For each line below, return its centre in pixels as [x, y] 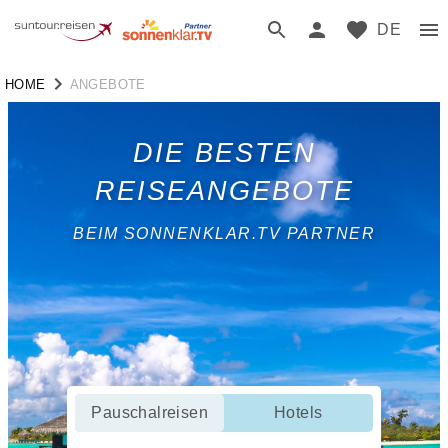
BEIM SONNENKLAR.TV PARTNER [224, 233]
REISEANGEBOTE [224, 190]
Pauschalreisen [149, 412]
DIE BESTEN [224, 152]
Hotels [298, 412]
